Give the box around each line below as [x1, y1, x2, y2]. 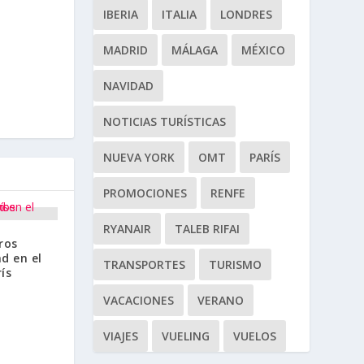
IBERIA [102, 6, 138, 22]
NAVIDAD [102, 77, 154, 93]
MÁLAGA [171, 41, 218, 58]
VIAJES [102, 327, 138, 344]
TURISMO [208, 256, 262, 272]
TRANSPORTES [102, 256, 185, 272]
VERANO [197, 292, 244, 308]
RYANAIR [102, 220, 151, 236]
